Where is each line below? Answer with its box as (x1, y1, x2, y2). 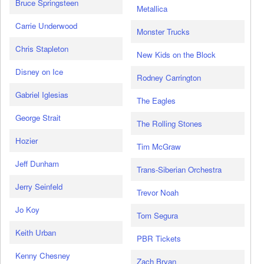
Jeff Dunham (15, 158, 59, 170)
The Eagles (137, 95, 176, 107)
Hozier (15, 135, 38, 147)
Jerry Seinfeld (15, 181, 62, 193)
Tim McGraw (137, 141, 181, 153)
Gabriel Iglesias (15, 89, 68, 101)
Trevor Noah (137, 187, 179, 199)
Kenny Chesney (15, 250, 70, 262)
